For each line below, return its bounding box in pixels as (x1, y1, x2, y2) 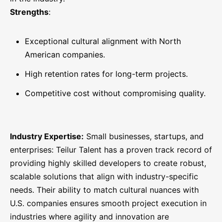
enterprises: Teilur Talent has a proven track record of (10, 145, 212, 155)
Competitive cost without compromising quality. (25, 88, 206, 99)
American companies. (25, 50, 105, 60)
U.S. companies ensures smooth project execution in (10, 198, 207, 209)
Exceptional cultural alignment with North (25, 36, 181, 47)
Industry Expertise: (10, 131, 84, 142)
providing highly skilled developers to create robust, (10, 158, 206, 168)
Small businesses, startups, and (84, 131, 204, 142)
